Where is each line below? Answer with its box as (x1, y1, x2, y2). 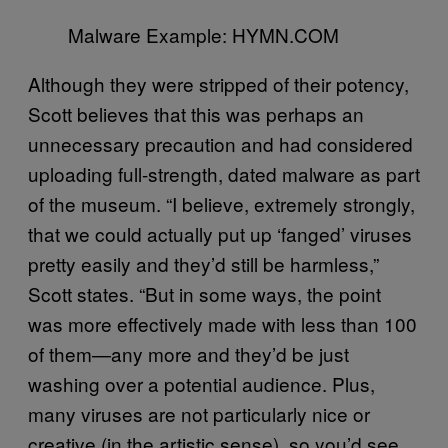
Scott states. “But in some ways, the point (28, 279, 381, 307)
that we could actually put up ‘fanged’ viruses (28, 219, 412, 247)
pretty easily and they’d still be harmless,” (28, 249, 379, 277)
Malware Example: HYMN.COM (68, 20, 339, 48)
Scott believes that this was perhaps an (28, 99, 364, 127)
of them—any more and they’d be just (28, 339, 349, 367)
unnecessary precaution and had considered (28, 129, 413, 157)
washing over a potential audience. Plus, (28, 369, 375, 397)
